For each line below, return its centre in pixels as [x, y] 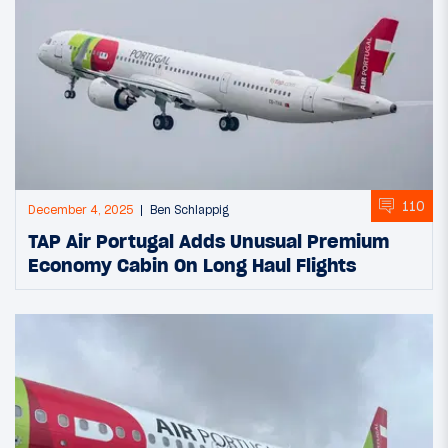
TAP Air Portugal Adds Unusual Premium [208, 241]
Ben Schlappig [189, 210]
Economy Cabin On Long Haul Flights [192, 265]
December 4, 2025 [80, 210]
